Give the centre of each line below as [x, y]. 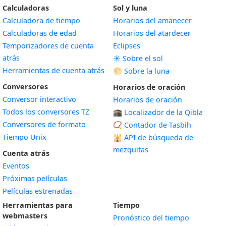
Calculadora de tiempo [41, 20]
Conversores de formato [44, 124]
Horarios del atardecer [152, 33]
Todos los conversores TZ [46, 112]
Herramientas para [38, 205]
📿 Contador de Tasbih [152, 125]
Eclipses [127, 46]
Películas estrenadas [38, 191]
